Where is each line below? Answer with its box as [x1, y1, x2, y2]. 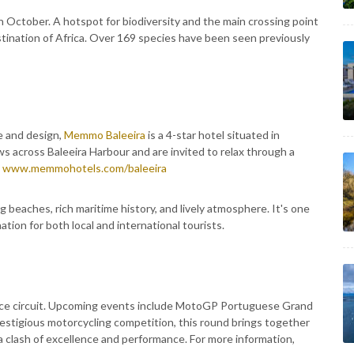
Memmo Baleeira [64, 128, 145, 141]
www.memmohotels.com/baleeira [2, 161, 167, 175]
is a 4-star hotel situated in [145, 128, 280, 141]
